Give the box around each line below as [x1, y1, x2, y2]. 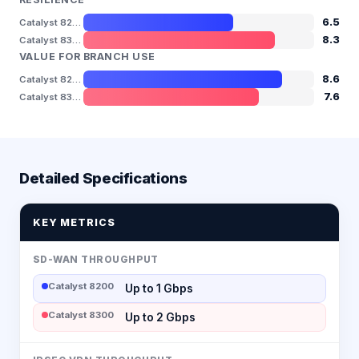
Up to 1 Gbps [125, 281, 193, 295]
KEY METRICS [33, 216, 115, 228]
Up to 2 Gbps [125, 310, 196, 324]
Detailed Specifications [19, 168, 188, 187]
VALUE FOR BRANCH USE [19, 50, 155, 63]
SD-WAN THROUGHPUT [33, 253, 159, 265]
